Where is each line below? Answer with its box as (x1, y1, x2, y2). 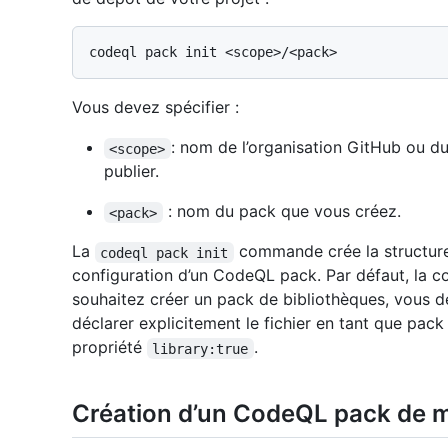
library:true (152, 340, 249, 357)
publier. (104, 161, 159, 182)
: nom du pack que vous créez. (162, 201, 401, 222)
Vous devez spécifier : (72, 97, 239, 118)
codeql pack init (100, 244, 229, 261)
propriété (72, 337, 147, 358)
